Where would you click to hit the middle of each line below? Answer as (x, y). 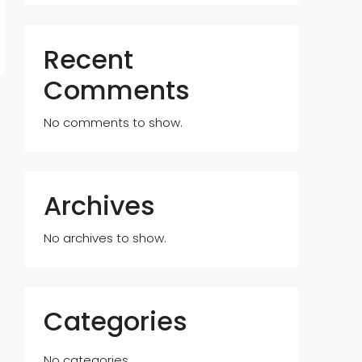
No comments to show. (113, 122)
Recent (88, 59)
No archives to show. (105, 238)
